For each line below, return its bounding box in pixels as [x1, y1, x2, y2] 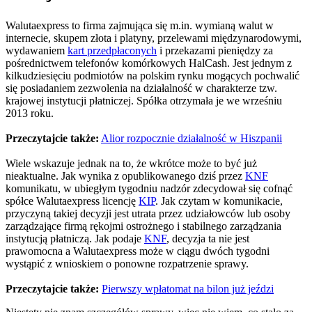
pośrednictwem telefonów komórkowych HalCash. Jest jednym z [6, 56, 292, 69]
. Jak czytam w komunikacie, [155, 194, 283, 207]
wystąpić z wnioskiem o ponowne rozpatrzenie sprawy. [6, 257, 249, 270]
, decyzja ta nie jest [166, 232, 249, 244]
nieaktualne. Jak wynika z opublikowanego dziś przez [6, 169, 245, 182]
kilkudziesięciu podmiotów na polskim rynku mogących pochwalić [6, 69, 299, 81]
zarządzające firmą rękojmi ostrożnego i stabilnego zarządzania [6, 219, 281, 232]
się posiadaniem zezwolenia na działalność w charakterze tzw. [6, 81, 277, 94]
